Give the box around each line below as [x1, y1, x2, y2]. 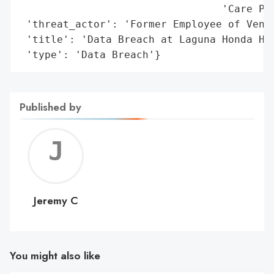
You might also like [10, 248, 100, 264]
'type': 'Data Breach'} [20, 48, 161, 61]
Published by [20, 98, 81, 115]
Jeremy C [33, 192, 78, 209]
